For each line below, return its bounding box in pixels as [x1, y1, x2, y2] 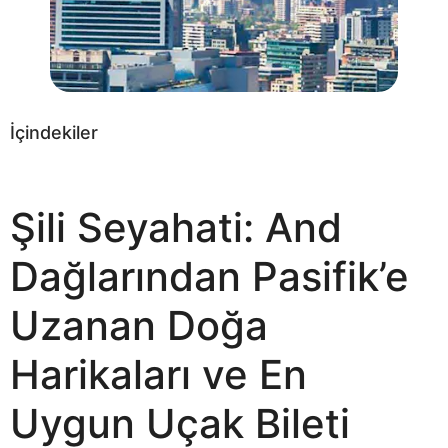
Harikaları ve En [10, 350, 307, 399]
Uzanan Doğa [10, 301, 268, 350]
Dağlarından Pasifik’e [10, 252, 409, 301]
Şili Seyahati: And [10, 203, 342, 252]
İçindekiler [10, 122, 98, 143]
